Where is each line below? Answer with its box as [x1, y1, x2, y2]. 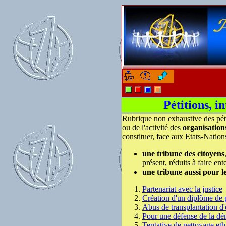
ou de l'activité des [122, 123, 183, 132]
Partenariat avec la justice [142, 185, 222, 193]
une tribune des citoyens [142, 149, 224, 158]
